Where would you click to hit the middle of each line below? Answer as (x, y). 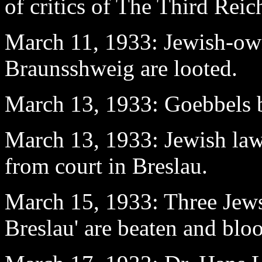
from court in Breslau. (106, 166)
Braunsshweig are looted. (121, 68)
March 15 (49, 201)
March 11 (49, 42)
